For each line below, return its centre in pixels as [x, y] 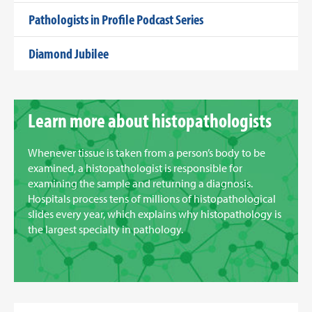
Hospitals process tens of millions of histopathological [152, 198]
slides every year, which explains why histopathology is [155, 213]
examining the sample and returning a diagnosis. [140, 183]
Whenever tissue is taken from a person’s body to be [147, 152]
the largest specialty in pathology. [106, 229]
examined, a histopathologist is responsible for [135, 167]
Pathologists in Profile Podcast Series [116, 19]
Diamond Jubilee [69, 53]
